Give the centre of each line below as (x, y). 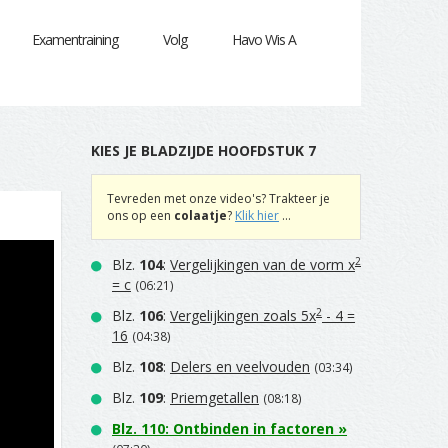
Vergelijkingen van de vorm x (262, 264)
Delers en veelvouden (240, 366)
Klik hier (257, 215)
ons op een (140, 215)
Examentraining (75, 39)
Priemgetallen (214, 397)
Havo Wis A (264, 39)
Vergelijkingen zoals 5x (243, 315)
